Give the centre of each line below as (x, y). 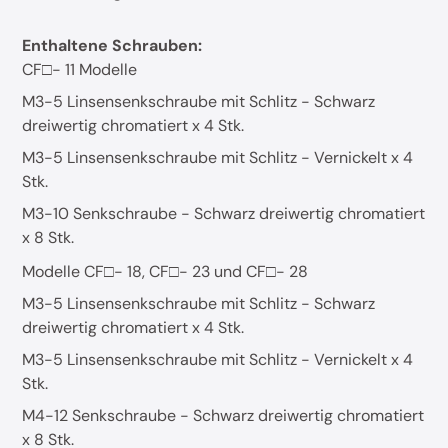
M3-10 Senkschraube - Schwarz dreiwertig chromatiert (224, 214)
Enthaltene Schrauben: (112, 46)
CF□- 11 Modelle (80, 70)
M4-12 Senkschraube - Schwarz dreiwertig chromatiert (223, 416)
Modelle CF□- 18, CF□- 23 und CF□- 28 (165, 272)
